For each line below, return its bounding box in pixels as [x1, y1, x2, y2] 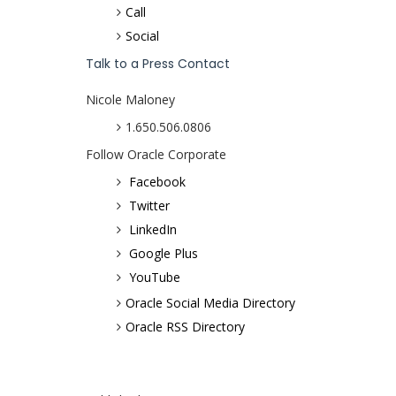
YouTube [129, 269, 180, 286]
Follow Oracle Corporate [86, 146, 226, 164]
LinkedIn [129, 221, 177, 239]
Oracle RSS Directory [126, 318, 245, 336]
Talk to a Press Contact [86, 55, 230, 73]
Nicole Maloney [86, 91, 175, 109]
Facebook [129, 173, 186, 191]
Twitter [129, 197, 170, 215]
